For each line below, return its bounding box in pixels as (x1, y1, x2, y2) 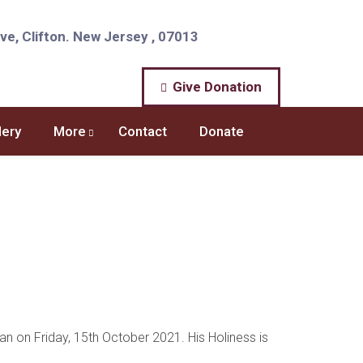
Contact (118, 123, 167, 139)
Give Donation (169, 79, 262, 95)
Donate (199, 123, 247, 139)
